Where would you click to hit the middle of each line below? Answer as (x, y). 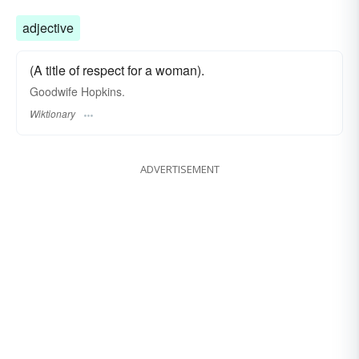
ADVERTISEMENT (179, 169)
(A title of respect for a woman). (117, 70)
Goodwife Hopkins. (77, 91)
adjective (48, 27)
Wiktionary (52, 113)
